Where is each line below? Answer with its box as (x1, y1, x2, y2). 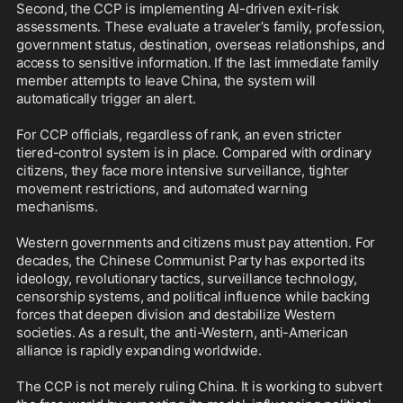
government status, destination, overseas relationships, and (16, 36, 385, 54)
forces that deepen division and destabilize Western (16, 306, 336, 324)
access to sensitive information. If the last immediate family (16, 54, 379, 72)
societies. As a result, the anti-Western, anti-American (16, 324, 348, 342)
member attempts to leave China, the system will (16, 72, 317, 90)
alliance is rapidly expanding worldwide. (16, 342, 265, 360)
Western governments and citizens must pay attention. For (16, 234, 376, 252)
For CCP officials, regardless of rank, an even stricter (16, 126, 342, 144)
